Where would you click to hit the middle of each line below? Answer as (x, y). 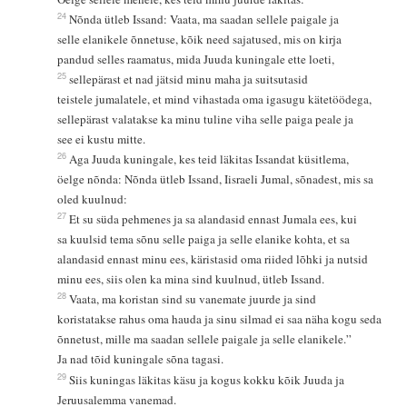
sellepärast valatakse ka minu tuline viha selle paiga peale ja (207, 119)
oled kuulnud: (92, 199)
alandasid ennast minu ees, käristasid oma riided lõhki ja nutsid (214, 259)
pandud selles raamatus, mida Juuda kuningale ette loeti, (195, 60)
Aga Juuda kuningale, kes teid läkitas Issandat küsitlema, (210, 159)
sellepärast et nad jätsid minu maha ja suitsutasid (190, 79)
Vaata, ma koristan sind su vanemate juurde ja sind (194, 299)
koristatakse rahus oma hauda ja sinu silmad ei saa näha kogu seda (221, 319)
